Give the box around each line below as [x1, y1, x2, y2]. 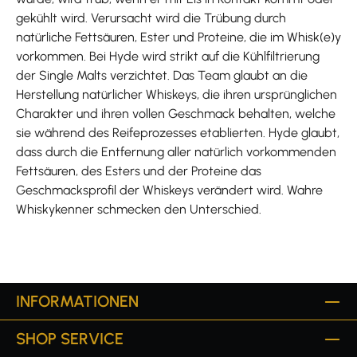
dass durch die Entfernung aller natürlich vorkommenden [16, 144, 336, 159]
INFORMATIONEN [16, 292, 139, 311]
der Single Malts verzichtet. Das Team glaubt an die [16, 68, 308, 83]
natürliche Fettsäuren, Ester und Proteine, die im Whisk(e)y [16, 29, 341, 45]
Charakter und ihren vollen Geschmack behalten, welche [16, 106, 335, 121]
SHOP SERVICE [16, 329, 124, 348]
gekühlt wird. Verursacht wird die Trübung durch [16, 10, 286, 25]
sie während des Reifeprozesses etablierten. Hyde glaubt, [16, 125, 339, 140]
